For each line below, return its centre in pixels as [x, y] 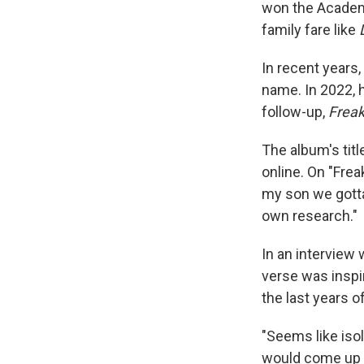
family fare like [310, 30]
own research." [310, 216]
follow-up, [295, 112]
